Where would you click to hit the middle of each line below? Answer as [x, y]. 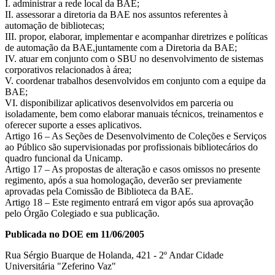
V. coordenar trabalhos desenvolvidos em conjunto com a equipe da [135, 80]
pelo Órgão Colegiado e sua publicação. [82, 213]
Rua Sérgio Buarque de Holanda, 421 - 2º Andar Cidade [114, 255]
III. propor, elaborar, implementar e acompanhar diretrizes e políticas [136, 36]
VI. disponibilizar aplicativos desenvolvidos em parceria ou [119, 103]
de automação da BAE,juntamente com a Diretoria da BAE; [121, 47]
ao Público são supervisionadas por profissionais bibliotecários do [131, 147]
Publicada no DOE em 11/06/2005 [75, 234]
